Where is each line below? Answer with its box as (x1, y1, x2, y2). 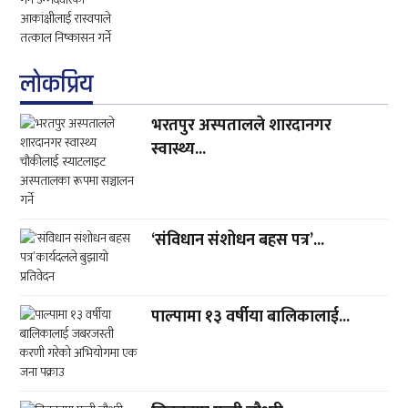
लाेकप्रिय (20, 68, 94, 102)
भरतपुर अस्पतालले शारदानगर (151, 112, 332, 140)
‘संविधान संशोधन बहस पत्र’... (151, 227, 325, 255)
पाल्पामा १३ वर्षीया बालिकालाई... (151, 303, 351, 331)
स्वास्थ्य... (151, 136, 207, 164)
